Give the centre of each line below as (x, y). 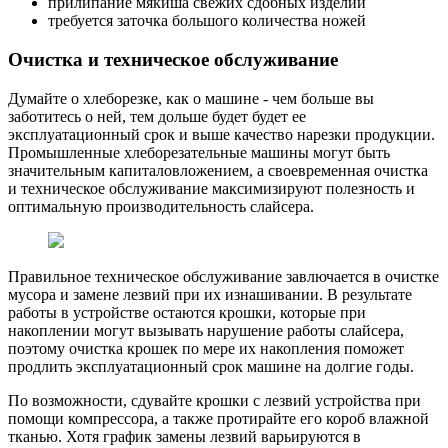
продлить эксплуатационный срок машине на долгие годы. (211, 366)
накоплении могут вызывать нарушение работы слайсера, (206, 330)
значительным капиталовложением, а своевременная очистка (218, 170)
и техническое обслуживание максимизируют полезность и (211, 188)
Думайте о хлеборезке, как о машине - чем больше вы (191, 98)
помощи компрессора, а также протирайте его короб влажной (218, 418)
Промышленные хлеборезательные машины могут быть (199, 152)
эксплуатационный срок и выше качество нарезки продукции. (221, 134)
